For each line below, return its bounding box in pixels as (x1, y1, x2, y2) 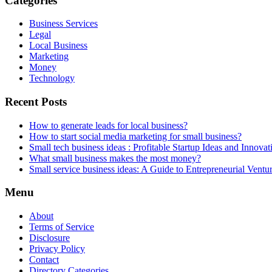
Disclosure (29, 233, 70, 243)
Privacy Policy (29, 243, 85, 254)
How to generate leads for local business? (29, 120, 188, 131)
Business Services (29, 18, 98, 29)
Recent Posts (5, 95, 67, 109)
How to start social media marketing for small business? (29, 131, 242, 141)
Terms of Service (29, 222, 94, 233)
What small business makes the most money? (29, 152, 201, 163)
